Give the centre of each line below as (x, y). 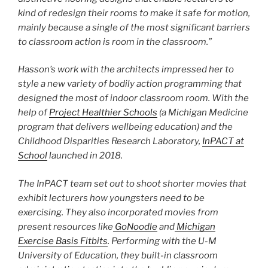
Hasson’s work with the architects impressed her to (126, 70)
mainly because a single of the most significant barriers (134, 27)
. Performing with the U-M (162, 241)
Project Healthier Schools (103, 113)
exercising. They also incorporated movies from (118, 212)
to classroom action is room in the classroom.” (115, 42)
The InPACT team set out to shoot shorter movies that (132, 183)
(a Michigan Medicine (203, 113)
